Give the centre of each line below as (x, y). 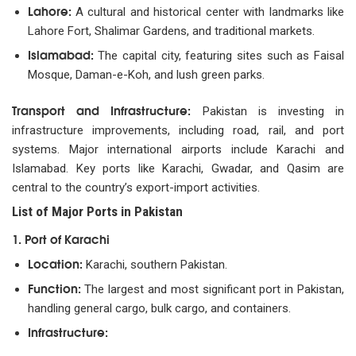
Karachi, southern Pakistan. (155, 264)
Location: (55, 263)
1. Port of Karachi (61, 238)
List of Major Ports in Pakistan (97, 211)
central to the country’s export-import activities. (136, 187)
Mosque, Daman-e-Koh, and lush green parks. (146, 75)
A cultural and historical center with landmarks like (207, 12)
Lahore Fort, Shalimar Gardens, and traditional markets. (171, 31)
